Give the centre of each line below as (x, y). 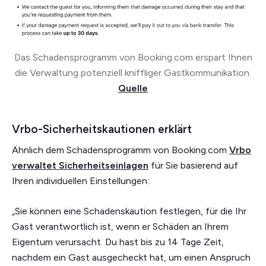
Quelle (133, 88)
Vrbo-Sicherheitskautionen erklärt (102, 129)
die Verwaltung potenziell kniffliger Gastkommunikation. (133, 72)
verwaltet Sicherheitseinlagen (80, 165)
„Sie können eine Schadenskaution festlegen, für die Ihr (129, 211)
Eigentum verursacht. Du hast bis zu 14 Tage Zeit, (118, 242)
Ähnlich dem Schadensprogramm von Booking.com (121, 150)
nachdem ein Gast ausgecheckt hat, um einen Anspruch (131, 257)
